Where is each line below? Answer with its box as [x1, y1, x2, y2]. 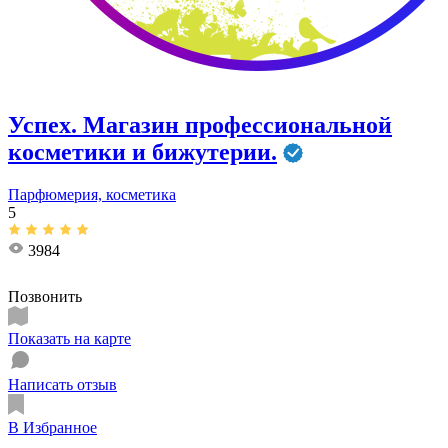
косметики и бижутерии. [8, 138, 277, 165]
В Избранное [8, 418, 97, 436]
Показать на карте [8, 329, 131, 347]
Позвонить [8, 287, 82, 305]
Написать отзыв [8, 375, 117, 393]
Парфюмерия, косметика [8, 185, 176, 203]
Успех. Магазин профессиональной [8, 111, 392, 138]
